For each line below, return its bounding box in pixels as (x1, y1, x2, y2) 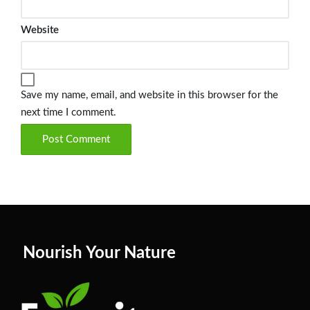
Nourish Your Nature (23, 245, 176, 262)
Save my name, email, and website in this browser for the (21, 90, 278, 101)
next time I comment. (21, 107, 116, 118)
